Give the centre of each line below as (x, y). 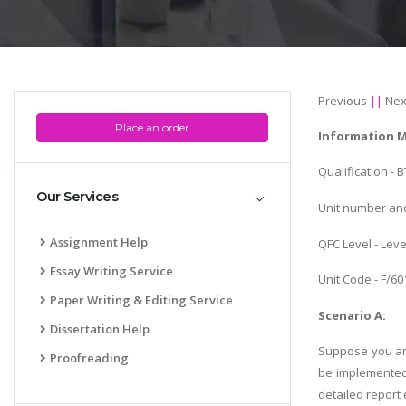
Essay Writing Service (111, 271)
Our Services (77, 197)
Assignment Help (99, 242)
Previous (343, 100)
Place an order (152, 127)
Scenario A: (352, 315)
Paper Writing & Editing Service (141, 300)
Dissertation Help (100, 329)
